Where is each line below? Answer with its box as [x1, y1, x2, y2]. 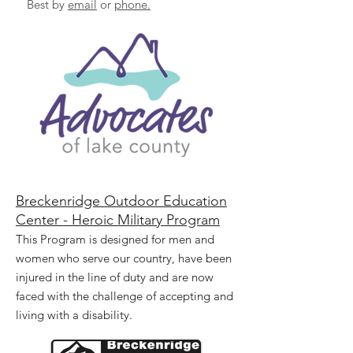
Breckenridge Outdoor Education [16, 191, 227, 210]
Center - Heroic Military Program [16, 210, 220, 229]
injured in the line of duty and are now [16, 269, 214, 284]
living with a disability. [16, 307, 132, 322]
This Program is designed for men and [16, 231, 214, 247]
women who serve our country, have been [16, 250, 232, 266]
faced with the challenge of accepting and [16, 288, 233, 303]
